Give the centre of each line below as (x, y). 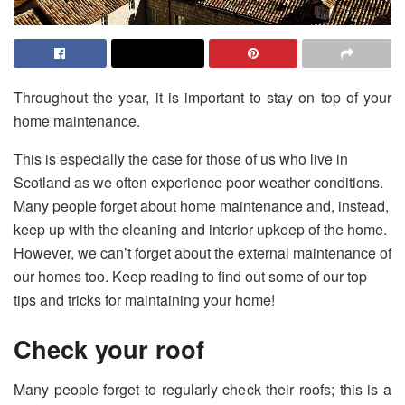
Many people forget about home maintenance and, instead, (201, 206)
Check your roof (109, 349)
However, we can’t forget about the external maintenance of (202, 253)
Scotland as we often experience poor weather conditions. (198, 183)
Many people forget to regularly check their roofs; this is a (202, 389)
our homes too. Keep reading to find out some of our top (190, 277)
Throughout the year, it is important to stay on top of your (202, 98)
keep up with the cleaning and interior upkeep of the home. (200, 230)
